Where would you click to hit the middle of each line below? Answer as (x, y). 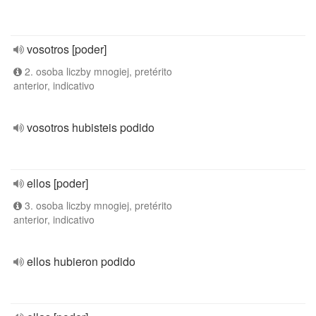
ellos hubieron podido (81, 261)
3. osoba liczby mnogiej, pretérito (97, 205)
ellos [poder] (57, 183)
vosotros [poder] (67, 49)
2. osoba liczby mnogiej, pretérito (97, 71)
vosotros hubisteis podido (91, 127)
